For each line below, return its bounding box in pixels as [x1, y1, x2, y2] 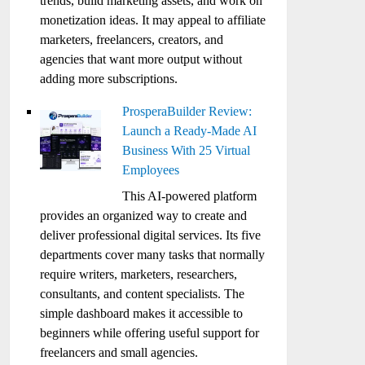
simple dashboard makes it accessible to [40, 306, 244, 320]
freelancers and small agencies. [40, 345, 199, 359]
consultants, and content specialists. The [40, 287, 245, 301]
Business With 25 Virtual [122, 143, 251, 157]
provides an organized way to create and [40, 209, 248, 222]
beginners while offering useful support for [40, 326, 260, 340]
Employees [122, 163, 180, 177]
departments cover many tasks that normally [40, 248, 266, 262]
